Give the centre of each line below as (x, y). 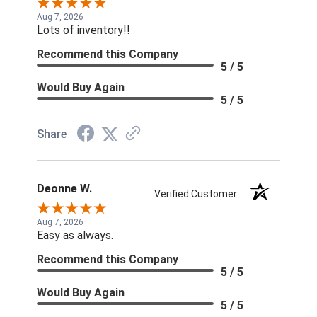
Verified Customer (199, 194)
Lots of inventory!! (83, 30)
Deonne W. (64, 189)
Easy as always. (75, 236)
